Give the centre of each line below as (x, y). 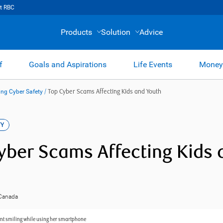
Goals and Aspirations (68, 64)
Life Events (153, 64)
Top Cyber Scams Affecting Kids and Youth (105, 92)
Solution (116, 32)
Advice (151, 32)
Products (76, 32)
